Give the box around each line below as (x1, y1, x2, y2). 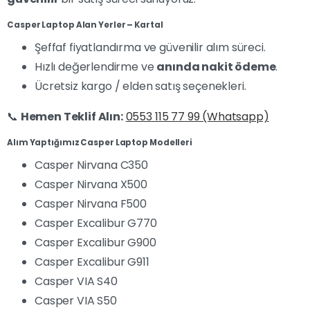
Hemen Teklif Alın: (20, 109, 123, 125)
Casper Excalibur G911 (35, 254, 149, 270)
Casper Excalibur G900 (35, 235, 156, 250)
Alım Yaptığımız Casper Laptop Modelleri (7, 137, 193, 148)
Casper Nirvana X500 (35, 176, 147, 192)
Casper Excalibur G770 (35, 215, 157, 231)
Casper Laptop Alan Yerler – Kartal (7, 19, 163, 30)
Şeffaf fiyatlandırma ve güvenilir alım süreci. (35, 39, 266, 55)
